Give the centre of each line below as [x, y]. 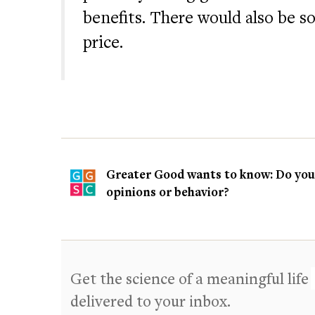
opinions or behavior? [168, 191]
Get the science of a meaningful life [189, 278]
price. [103, 41]
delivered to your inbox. [150, 300]
